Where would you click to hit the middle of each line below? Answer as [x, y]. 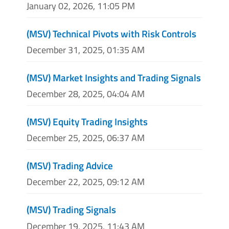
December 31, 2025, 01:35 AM [86, 50]
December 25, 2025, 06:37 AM [86, 138]
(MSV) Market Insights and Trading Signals [114, 77]
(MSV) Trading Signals [71, 210]
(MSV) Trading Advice [70, 166]
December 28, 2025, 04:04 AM [86, 94]
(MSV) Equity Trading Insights [87, 121]
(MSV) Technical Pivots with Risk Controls [111, 33]
